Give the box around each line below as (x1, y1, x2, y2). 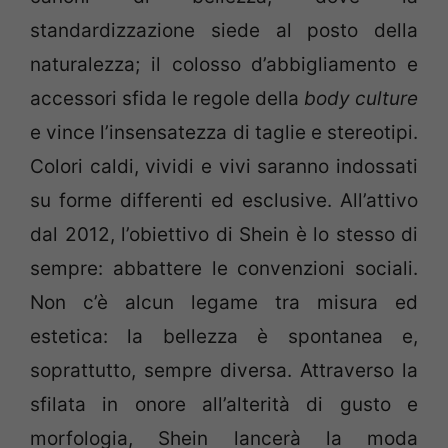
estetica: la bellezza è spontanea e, (30, 324, 418, 348)
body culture (299, 86, 418, 110)
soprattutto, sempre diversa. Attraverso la (30, 358, 418, 382)
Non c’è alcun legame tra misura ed (30, 290, 418, 314)
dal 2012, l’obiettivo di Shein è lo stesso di (30, 222, 418, 246)
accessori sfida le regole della (30, 86, 299, 110)
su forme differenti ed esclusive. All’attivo (30, 188, 418, 212)
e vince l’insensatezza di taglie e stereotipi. (30, 120, 418, 144)
